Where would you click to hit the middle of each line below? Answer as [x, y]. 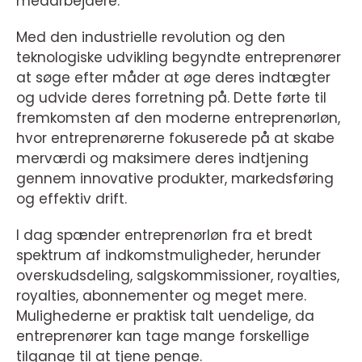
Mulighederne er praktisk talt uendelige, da [165, 316]
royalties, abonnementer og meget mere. [161, 296]
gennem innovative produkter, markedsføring [175, 179]
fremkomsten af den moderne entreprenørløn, [178, 118]
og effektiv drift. [72, 199]
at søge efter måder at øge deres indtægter [173, 78]
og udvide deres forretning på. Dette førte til [171, 98]
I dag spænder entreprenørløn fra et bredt [164, 236]
